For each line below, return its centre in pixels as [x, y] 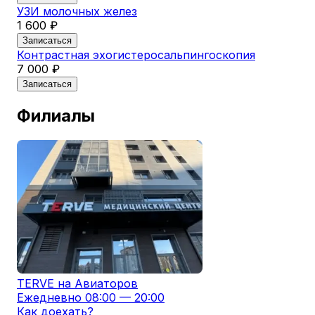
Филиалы [56, 116]
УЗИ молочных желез [77, 12]
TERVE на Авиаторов [77, 284]
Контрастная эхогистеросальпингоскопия [136, 55]
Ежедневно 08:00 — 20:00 [91, 298]
